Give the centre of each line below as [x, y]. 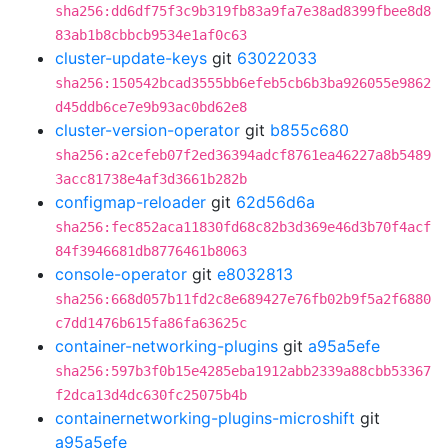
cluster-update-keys [131, 58]
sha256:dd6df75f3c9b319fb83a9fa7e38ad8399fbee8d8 [243, 11]
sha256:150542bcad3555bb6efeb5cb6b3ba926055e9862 [243, 83]
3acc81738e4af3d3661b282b [151, 179]
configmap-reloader [130, 202]
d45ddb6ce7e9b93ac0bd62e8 [151, 107]
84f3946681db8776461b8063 [151, 251]
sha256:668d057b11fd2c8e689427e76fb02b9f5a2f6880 [243, 299]
